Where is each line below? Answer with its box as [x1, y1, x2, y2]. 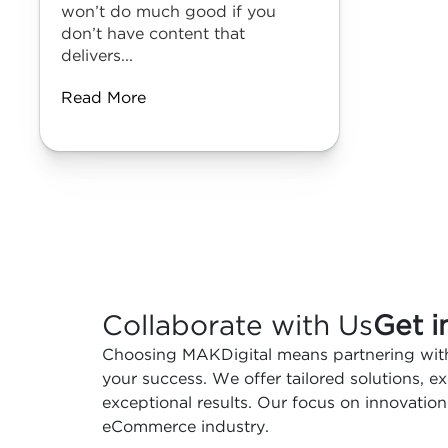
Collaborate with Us [102, 315, 373, 339]
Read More [61, 91, 146, 106]
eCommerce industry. [102, 420, 269, 435]
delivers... [61, 49, 133, 64]
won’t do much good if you [61, 5, 276, 20]
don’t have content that [61, 27, 245, 42]
